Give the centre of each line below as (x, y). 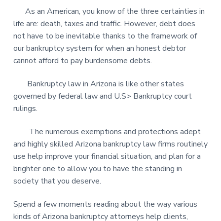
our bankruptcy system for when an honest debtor (99, 48)
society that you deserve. (57, 181)
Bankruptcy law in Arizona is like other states (98, 84)
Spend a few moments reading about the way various (105, 204)
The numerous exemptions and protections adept (107, 132)
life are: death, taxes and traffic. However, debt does (104, 23)
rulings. (26, 109)
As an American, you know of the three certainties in (109, 11)
